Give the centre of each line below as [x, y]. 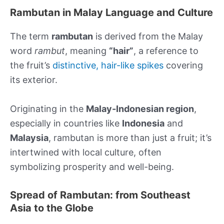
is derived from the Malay [148, 36]
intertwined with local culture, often [86, 152]
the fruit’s [31, 65]
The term [31, 36]
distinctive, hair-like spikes [108, 65]
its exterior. [34, 80]
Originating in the [48, 109]
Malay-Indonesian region [140, 109]
